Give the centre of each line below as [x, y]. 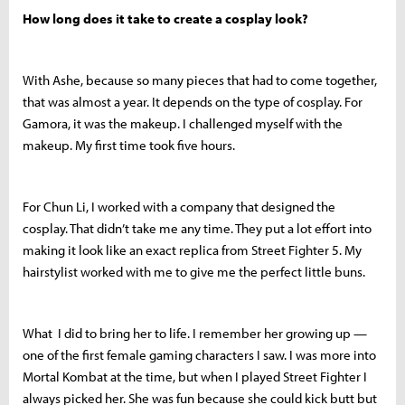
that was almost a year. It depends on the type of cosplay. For [193, 101]
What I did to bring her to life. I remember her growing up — [195, 333]
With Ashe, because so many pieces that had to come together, [200, 80]
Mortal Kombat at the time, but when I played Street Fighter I [195, 376]
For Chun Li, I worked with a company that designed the [179, 206]
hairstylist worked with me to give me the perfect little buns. [194, 271]
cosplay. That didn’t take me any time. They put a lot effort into [197, 228]
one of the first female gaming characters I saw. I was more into [199, 354]
